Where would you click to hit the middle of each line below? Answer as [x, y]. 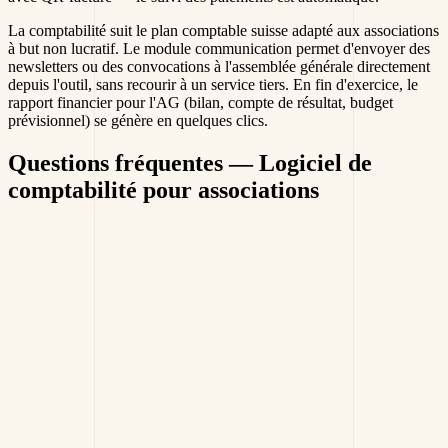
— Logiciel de [300, 163]
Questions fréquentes [118, 163]
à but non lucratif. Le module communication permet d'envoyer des [219, 49]
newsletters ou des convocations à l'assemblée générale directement [219, 67]
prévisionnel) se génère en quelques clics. [138, 121]
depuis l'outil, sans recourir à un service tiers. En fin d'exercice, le [213, 85]
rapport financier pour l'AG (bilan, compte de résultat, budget [200, 103]
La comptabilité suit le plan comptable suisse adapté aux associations [223, 31]
